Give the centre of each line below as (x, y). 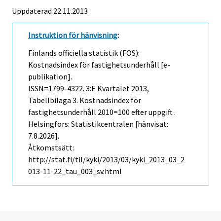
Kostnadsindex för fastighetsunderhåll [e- (99, 65)
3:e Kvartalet (108, 89)
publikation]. (50, 77)
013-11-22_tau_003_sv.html (75, 171)
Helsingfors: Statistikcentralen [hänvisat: (98, 124)
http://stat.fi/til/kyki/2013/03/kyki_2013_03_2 (106, 160)
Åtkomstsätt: (51, 148)
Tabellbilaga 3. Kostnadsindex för (85, 100)
